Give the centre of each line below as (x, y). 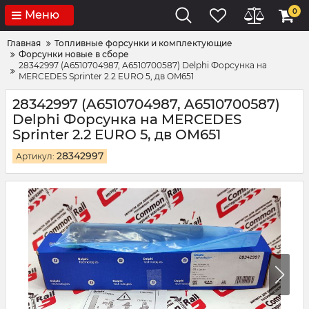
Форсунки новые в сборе (74, 54)
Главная (24, 43)
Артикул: (36, 156)
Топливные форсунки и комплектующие (143, 43)
